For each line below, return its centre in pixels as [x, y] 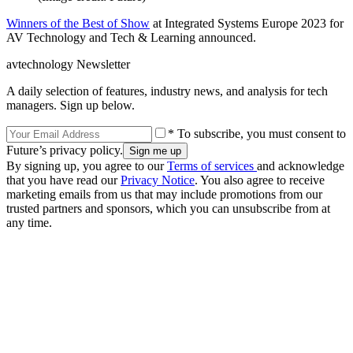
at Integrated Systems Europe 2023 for [247, 23]
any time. [29, 222]
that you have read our [63, 180]
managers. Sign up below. [71, 105]
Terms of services [212, 165]
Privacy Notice [158, 180]
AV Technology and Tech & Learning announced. [131, 37]
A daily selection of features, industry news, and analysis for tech [167, 91]
